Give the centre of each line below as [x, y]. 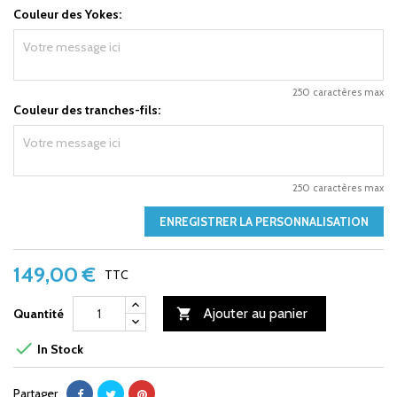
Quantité [39, 313]
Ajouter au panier [255, 313]
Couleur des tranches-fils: [87, 109]
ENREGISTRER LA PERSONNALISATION [264, 221]
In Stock [59, 349]
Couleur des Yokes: [67, 14]
